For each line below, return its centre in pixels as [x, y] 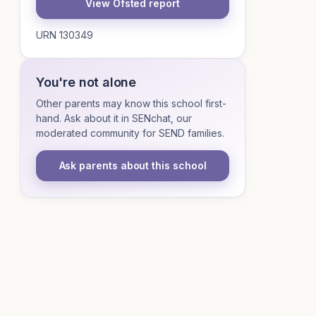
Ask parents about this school [133, 165]
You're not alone [86, 82]
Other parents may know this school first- [131, 103]
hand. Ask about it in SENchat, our [114, 118]
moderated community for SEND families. [130, 133]
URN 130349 [65, 35]
